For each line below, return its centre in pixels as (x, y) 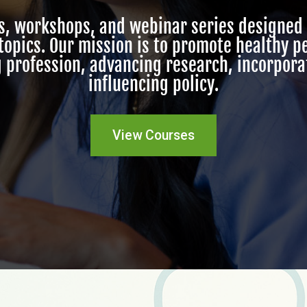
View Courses (153, 135)
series (213, 27)
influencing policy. (153, 84)
